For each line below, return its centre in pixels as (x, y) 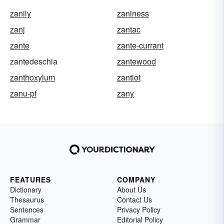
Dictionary (26, 190)
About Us (131, 190)
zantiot (129, 77)
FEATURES (30, 180)
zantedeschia (34, 61)
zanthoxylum (32, 77)
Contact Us (134, 200)
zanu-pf (23, 93)
